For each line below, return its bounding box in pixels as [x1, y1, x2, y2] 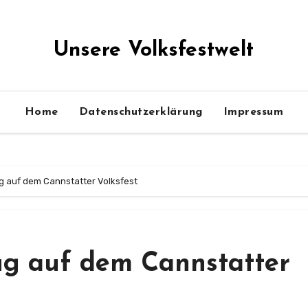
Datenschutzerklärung [78, 107, 203, 118]
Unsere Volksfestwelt [54, 40, 254, 61]
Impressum [223, 107, 284, 118]
